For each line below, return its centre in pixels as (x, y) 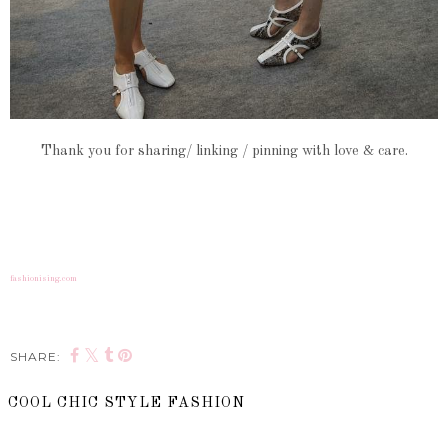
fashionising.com (43, 278)
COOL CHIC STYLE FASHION (126, 402)
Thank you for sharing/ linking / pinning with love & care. (224, 150)
